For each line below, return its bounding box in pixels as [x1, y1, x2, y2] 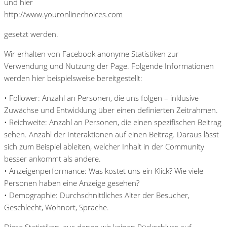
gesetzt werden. [4, 28, 58, 39]
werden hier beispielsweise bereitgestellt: [4, 72, 142, 83]
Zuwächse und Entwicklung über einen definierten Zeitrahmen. [4, 104, 218, 115]
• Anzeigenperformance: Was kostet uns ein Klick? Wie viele [4, 165, 203, 176]
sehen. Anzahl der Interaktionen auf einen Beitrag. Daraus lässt [4, 129, 219, 139]
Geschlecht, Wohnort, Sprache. [4, 202, 109, 212]
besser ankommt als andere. [4, 153, 101, 164]
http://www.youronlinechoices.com [4, 9, 123, 19]
